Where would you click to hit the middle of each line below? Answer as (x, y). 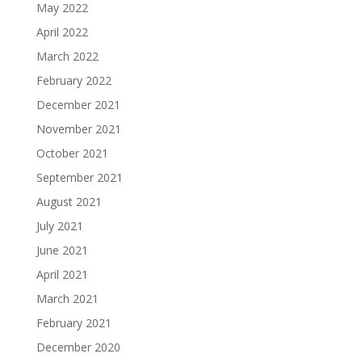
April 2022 (62, 32)
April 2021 (62, 275)
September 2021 (79, 178)
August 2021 (69, 202)
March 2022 (67, 57)
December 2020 (78, 347)
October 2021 (72, 154)
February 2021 (74, 323)
